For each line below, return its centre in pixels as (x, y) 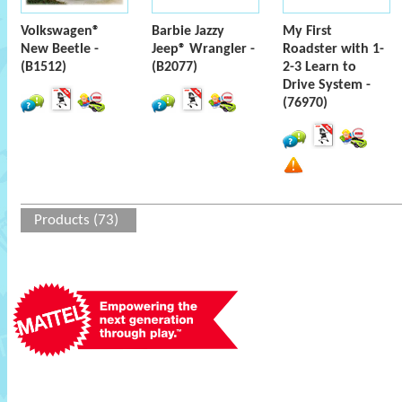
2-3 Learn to (319, 67)
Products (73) (76, 220)
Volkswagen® (60, 31)
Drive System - (327, 85)
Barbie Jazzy (188, 31)
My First (307, 31)
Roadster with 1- (333, 49)
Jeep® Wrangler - (203, 49)
